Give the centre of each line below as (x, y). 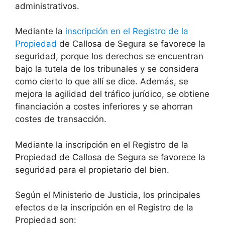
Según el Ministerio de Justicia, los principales (108, 195)
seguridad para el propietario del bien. (92, 170)
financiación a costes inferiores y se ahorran (104, 107)
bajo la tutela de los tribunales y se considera (107, 69)
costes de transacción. (61, 119)
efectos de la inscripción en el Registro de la (104, 208)
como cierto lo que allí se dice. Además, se (102, 82)
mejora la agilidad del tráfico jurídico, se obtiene (112, 94)
